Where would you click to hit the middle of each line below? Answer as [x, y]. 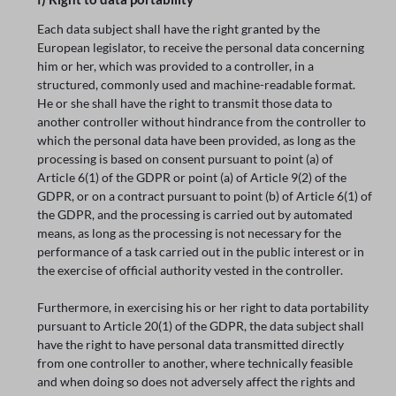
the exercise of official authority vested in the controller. [190, 270]
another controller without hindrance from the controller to [202, 121]
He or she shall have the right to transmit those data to [185, 103]
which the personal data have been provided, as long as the [197, 140]
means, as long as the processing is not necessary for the [190, 232]
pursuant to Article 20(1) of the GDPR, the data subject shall [201, 325]
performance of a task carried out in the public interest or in [201, 251]
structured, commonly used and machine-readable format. [197, 84]
